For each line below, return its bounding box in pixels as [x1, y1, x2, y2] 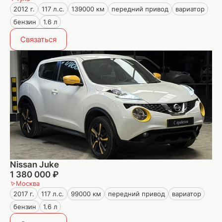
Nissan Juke [10, 160, 59, 169]
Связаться [20, 35, 56, 44]
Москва [16, 179, 40, 187]
